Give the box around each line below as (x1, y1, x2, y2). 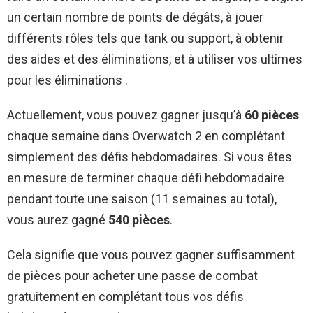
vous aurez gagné (7, 212, 108, 227)
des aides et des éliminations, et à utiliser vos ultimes (7, 51, 303, 66)
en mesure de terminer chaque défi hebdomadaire (7, 170, 284, 185)
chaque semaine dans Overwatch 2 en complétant (7, 128, 285, 143)
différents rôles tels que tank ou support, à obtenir (7, 30, 284, 45)
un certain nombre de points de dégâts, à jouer (7, 9, 263, 24)
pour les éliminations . (7, 72, 128, 87)
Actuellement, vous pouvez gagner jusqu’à (7, 107, 245, 122)
